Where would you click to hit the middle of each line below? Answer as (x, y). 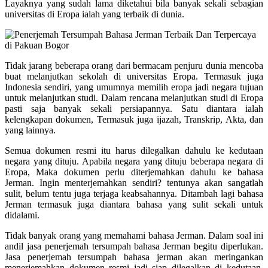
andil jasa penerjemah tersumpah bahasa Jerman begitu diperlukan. (134, 246)
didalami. (22, 215)
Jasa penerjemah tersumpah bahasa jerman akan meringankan (134, 257)
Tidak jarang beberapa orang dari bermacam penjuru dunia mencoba (134, 65)
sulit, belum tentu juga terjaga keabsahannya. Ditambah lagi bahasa (134, 193)
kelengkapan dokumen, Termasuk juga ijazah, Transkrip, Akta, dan (134, 119)
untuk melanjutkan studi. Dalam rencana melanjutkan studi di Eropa (134, 98)
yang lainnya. (30, 130)
